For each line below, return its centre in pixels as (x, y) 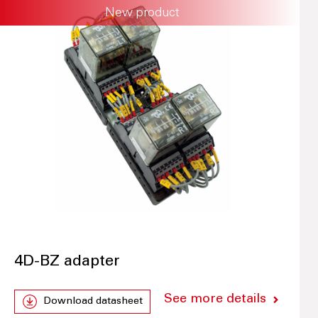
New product (142, 14)
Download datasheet (93, 302)
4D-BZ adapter (67, 262)
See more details (215, 300)
